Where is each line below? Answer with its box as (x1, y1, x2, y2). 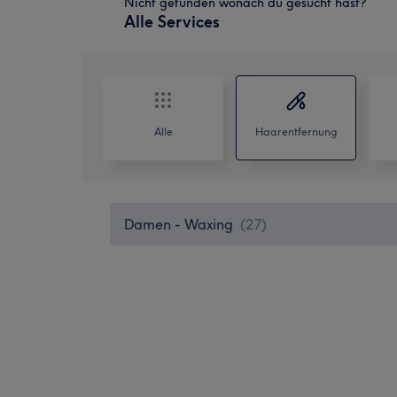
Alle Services (124, 11, 220, 32)
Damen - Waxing (124, 214, 233, 233)
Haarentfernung (254, 124, 338, 138)
